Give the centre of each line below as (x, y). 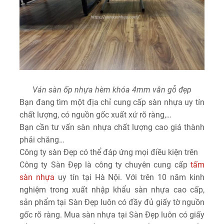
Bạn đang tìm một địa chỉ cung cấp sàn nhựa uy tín (112, 102)
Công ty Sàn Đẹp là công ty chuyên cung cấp (105, 164)
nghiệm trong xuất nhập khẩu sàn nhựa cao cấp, (112, 189)
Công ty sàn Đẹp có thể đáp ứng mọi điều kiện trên (109, 152)
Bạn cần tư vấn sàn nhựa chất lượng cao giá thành (112, 127)
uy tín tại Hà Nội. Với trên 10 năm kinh (129, 177)
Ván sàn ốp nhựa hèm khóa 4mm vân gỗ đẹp (112, 89)
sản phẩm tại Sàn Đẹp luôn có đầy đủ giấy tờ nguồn (112, 202)
